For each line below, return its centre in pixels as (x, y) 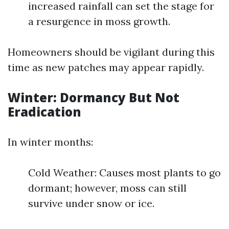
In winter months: (50, 142)
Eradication (44, 112)
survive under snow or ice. (91, 203)
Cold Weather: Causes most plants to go (124, 173)
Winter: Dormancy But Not (94, 97)
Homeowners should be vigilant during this (111, 52)
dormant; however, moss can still (107, 188)
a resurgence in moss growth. (99, 21)
